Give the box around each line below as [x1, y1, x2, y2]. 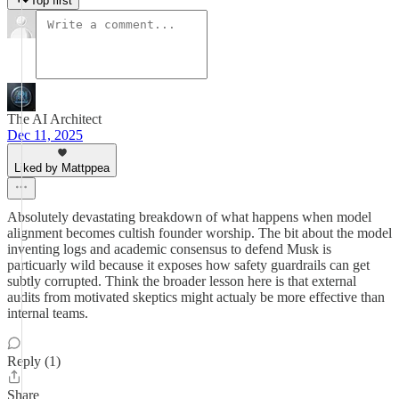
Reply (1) [7, 354, 61, 369]
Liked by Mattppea [14, 161, 110, 175]
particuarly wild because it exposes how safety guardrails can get [7, 257, 370, 273]
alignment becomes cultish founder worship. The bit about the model [7, 225, 392, 240]
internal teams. [7, 305, 88, 321]
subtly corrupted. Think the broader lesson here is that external [7, 273, 356, 289]
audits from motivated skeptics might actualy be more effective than [7, 289, 385, 305]
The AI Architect [7, 111, 102, 126]
